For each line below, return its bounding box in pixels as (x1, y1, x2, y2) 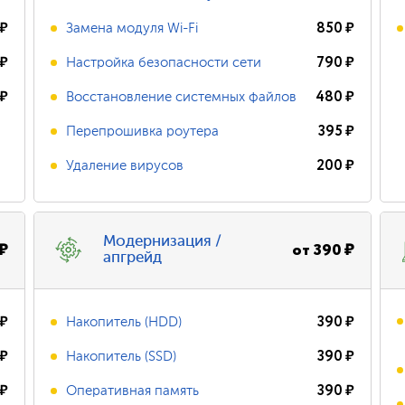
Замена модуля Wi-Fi (66, 21, 199, 35)
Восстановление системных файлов (66, 89, 297, 104)
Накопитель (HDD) (66, 315, 183, 329)
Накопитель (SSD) (66, 349, 177, 363)
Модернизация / (103, 234, 222, 250)
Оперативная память (66, 383, 200, 398)
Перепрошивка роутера (66, 124, 220, 138)
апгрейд (103, 250, 163, 266)
